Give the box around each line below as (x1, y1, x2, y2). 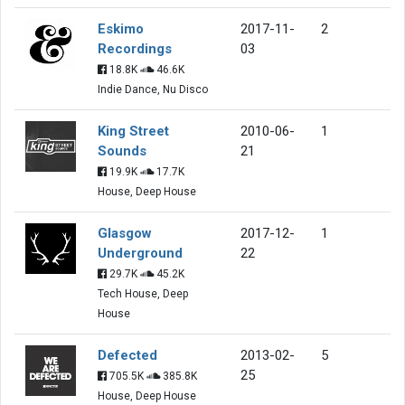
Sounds (98, 142, 146, 159)
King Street (98, 122, 169, 139)
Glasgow (98, 224, 152, 241)
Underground (98, 244, 183, 261)
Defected (98, 346, 157, 363)
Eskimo (98, 20, 144, 37)
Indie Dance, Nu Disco (98, 82, 208, 96)
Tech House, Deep (98, 287, 188, 300)
